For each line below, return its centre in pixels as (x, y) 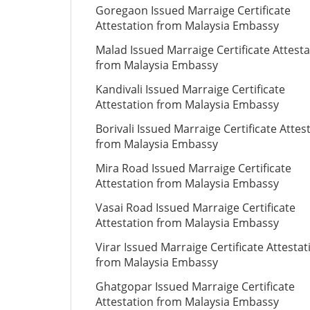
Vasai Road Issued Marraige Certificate (195, 208)
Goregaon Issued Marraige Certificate (193, 10)
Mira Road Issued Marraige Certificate (193, 168)
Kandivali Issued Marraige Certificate (190, 89)
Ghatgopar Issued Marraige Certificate (195, 286)
